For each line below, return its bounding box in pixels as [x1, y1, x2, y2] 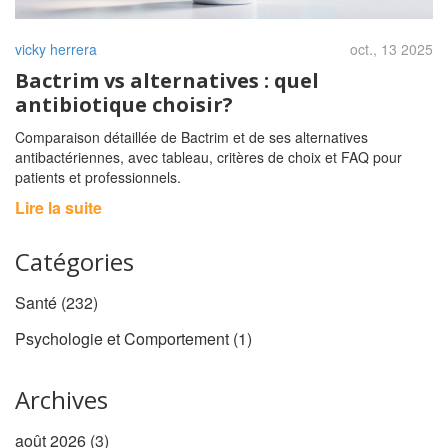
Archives [15, 383, 108, 417]
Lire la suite [15, 196, 102, 220]
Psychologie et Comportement [15, 327, 233, 351]
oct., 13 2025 [350, 39, 433, 60]
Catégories [15, 245, 134, 279]
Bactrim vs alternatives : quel [15, 67, 319, 95]
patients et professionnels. [15, 167, 181, 188]
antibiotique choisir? [15, 91, 233, 119]
